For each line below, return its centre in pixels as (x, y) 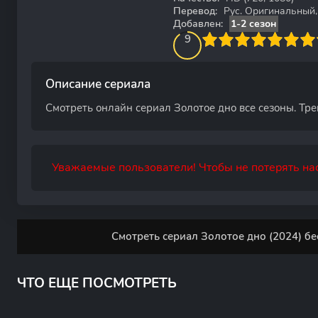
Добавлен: (198, 24)
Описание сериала (98, 84)
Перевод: (195, 11)
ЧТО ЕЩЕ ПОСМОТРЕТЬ (97, 283)
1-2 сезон (254, 24)
